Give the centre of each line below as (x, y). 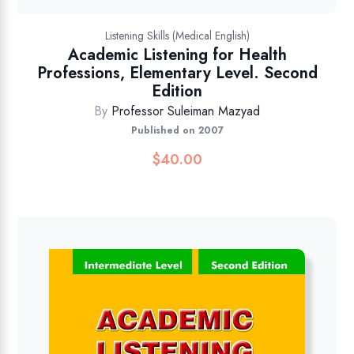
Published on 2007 (177, 130)
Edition (177, 91)
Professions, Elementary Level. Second (177, 73)
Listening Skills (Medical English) (177, 35)
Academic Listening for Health (177, 55)
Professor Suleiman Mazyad (186, 111)
